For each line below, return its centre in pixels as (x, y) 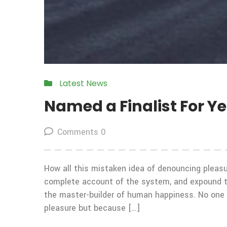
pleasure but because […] (92, 208)
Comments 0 (81, 132)
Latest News (83, 83)
